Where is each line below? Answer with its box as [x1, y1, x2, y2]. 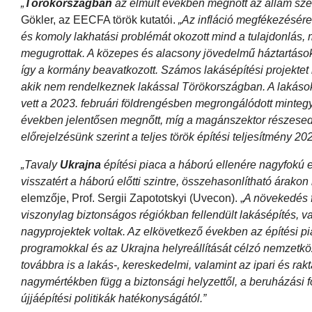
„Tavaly [21, 158, 60, 171]
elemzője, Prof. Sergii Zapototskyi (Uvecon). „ [21, 192, 244, 204]
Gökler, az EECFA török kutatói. [21, 13, 178, 26]
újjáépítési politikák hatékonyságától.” [21, 292, 206, 304]
